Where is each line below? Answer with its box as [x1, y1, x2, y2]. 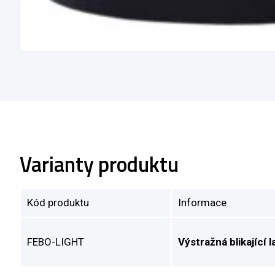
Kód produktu [27, 196, 89, 209]
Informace [178, 196, 227, 209]
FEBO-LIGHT [27, 235, 84, 248]
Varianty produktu [20, 147, 179, 180]
